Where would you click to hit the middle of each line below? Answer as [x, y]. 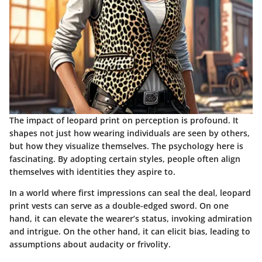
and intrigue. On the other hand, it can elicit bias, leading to [130, 231]
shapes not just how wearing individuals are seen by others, [130, 133]
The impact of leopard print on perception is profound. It [124, 120]
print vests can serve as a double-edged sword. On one [119, 205]
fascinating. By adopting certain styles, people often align [125, 158]
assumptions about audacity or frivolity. [90, 244]
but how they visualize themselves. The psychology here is [126, 146]
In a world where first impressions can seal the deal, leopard [130, 192]
